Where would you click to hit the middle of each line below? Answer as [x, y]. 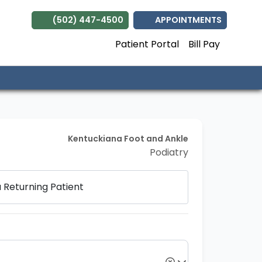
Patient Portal [147, 44]
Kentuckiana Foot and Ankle [128, 139]
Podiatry [169, 152]
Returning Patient [44, 187]
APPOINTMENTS [187, 20]
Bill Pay [204, 44]
